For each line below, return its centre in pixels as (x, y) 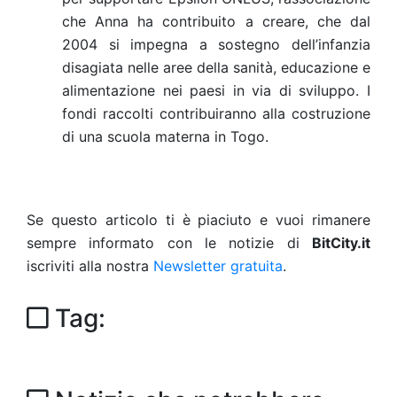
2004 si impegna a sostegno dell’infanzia (216, 44)
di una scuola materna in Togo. (167, 136)
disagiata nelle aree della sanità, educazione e (216, 67)
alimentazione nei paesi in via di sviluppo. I (216, 90)
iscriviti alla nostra (90, 266)
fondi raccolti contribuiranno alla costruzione (216, 113)
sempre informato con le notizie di (169, 243)
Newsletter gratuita (218, 266)
